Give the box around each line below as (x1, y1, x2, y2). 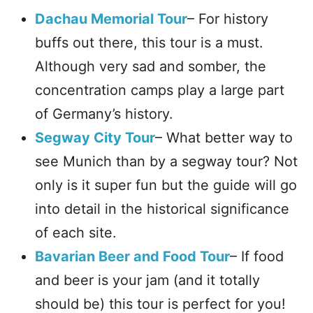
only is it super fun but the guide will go (35, 177, 297, 194)
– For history (187, 10, 268, 27)
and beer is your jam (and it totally (35, 272, 260, 289)
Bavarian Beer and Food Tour (35, 248, 230, 265)
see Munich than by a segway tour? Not (35, 153, 298, 170)
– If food (230, 248, 284, 265)
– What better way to (155, 129, 293, 146)
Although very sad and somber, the (35, 58, 266, 75)
